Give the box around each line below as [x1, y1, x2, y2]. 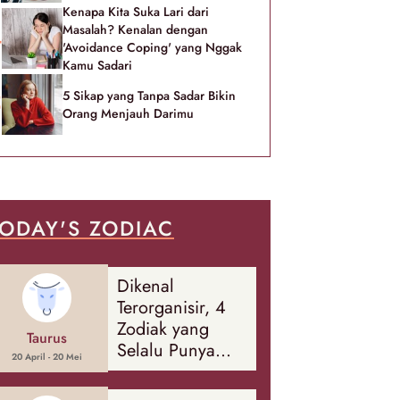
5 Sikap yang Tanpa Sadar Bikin [62, 87, 236, 104]
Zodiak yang [116, 315, 209, 342]
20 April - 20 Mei [12, 350, 83, 363]
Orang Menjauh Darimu [62, 104, 194, 122]
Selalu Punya [116, 337, 215, 363]
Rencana [116, 358, 182, 385]
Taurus [27, 328, 68, 348]
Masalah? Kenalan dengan [62, 21, 208, 38]
